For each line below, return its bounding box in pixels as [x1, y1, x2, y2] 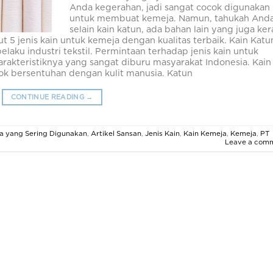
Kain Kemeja [183, 130, 227, 137]
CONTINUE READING [10, 94, 87, 101]
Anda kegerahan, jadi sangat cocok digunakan [69, 3, 271, 13]
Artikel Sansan [91, 130, 141, 137]
